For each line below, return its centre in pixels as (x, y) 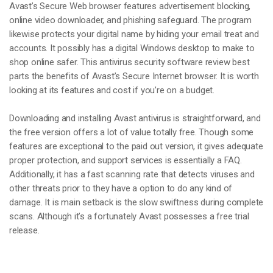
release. (24, 230)
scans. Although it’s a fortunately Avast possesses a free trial (129, 216)
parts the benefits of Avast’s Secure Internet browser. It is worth (134, 76)
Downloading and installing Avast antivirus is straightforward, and (135, 118)
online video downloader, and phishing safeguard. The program (130, 20)
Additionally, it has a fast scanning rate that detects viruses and (132, 174)
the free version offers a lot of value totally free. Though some (132, 132)
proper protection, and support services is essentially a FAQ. (126, 160)
